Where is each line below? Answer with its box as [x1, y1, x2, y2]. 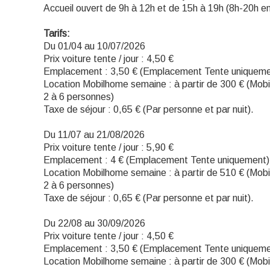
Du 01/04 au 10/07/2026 [43, 41, 145, 51]
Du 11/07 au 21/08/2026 [43, 130, 145, 140]
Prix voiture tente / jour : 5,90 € [43, 142, 174, 152]
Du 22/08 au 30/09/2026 [43, 218, 145, 228]
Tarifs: [43, 28, 70, 39]
